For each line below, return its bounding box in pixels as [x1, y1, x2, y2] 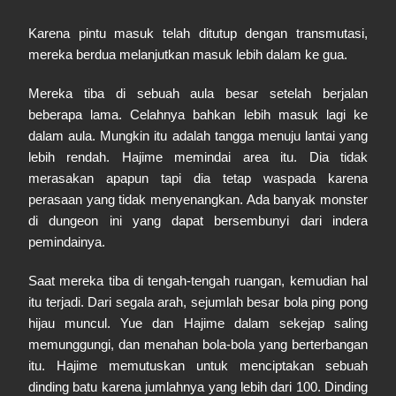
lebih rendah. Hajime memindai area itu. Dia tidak [28, 149, 368, 164]
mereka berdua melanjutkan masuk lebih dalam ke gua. [28, 47, 347, 62]
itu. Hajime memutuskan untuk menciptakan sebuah [28, 358, 368, 373]
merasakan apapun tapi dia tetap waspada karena [28, 171, 368, 186]
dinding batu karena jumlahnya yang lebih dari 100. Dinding [28, 379, 368, 394]
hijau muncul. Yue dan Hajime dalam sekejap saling [28, 316, 368, 331]
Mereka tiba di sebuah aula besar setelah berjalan [28, 86, 368, 101]
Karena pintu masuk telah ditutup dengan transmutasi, [28, 26, 368, 41]
